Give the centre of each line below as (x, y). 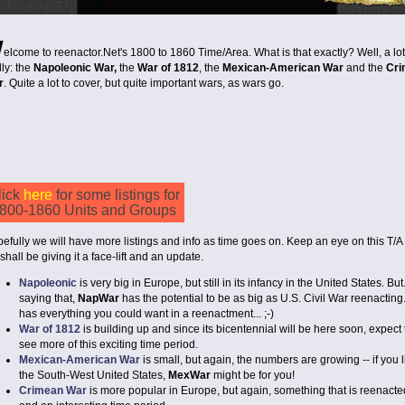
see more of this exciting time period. (109, 344)
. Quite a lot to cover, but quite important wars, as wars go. (144, 84)
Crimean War (53, 390)
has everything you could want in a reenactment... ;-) (147, 313)
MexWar (190, 375)
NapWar (100, 298)
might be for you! (253, 375)
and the (365, 68)
